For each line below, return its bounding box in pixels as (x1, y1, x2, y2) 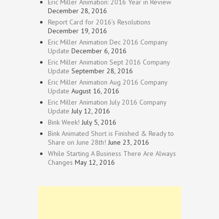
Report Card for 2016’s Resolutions (48, 18, 151, 27)
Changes (48, 158, 73, 167)
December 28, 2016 (48, 6, 107, 16)
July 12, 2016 (71, 107, 110, 116)
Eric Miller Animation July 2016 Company (48, 98, 166, 107)
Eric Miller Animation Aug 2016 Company (48, 78, 167, 87)
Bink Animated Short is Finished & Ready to (48, 129, 174, 138)
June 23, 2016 (108, 138, 149, 147)
